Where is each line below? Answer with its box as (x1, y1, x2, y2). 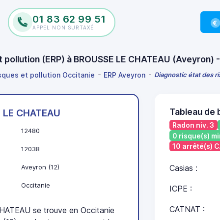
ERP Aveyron (104, 70, 145, 79)
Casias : (169, 163, 197, 173)
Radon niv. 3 (172, 121, 214, 130)
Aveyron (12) (21, 163, 59, 171)
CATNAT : (169, 204, 205, 215)
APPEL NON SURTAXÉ (32, 25, 94, 30)
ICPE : (169, 184, 192, 194)
